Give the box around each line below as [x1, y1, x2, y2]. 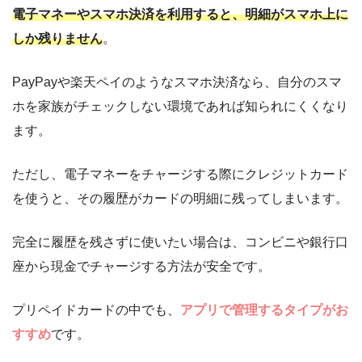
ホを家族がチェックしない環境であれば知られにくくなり [12, 99, 348, 114]
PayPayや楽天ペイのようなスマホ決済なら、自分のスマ [12, 75, 342, 90]
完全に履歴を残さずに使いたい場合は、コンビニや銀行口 [12, 235, 348, 250]
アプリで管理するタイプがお [180, 303, 348, 318]
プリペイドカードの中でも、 [12, 303, 180, 318]
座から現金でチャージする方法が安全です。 [12, 259, 271, 274]
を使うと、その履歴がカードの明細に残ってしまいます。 [12, 192, 348, 206]
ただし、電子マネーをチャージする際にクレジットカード [12, 167, 348, 182]
